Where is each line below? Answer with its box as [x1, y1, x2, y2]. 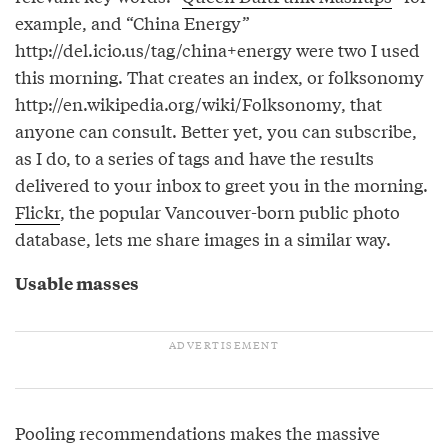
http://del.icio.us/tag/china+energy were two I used [15, 36, 420, 62]
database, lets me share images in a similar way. [15, 225, 391, 251]
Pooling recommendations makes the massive [15, 419, 380, 445]
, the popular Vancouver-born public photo [60, 198, 400, 224]
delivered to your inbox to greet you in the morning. [15, 171, 428, 197]
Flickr [15, 198, 60, 224]
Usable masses [15, 270, 139, 295]
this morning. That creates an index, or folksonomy [15, 63, 424, 89]
